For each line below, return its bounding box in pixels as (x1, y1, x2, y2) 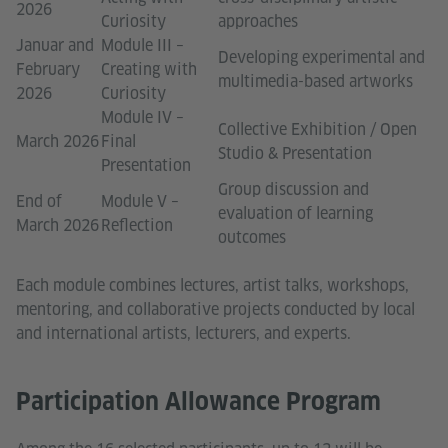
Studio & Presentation (218, 142, 372, 164)
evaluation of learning (218, 202, 373, 224)
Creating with (101, 58, 197, 80)
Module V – (101, 190, 179, 212)
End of (16, 190, 62, 212)
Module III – (101, 34, 184, 56)
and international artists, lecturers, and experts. (16, 322, 351, 344)
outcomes (218, 226, 286, 248)
